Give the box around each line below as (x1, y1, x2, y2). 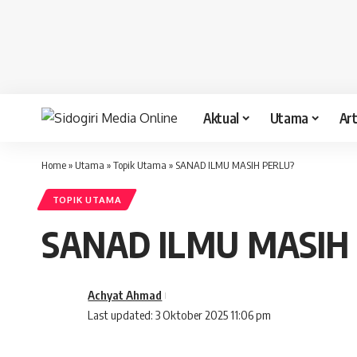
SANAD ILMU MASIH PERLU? (175, 159, 294, 171)
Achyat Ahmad (88, 288, 163, 303)
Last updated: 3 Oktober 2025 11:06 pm (88, 308, 272, 323)
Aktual (203, 108, 239, 127)
